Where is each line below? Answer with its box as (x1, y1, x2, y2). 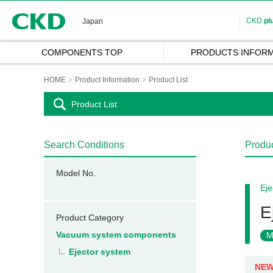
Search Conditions (44, 140, 124, 150)
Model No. (56, 168, 96, 178)
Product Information (75, 76, 140, 84)
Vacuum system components (56, 230, 176, 239)
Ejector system (69, 247, 130, 257)
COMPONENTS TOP (41, 48, 122, 57)
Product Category (56, 213, 124, 222)
